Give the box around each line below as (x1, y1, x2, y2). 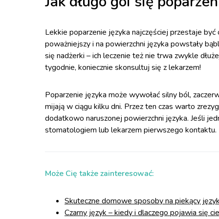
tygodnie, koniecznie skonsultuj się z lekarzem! (45, 62, 201, 73)
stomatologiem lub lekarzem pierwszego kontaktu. (45, 125, 217, 135)
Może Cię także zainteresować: (45, 168, 154, 179)
